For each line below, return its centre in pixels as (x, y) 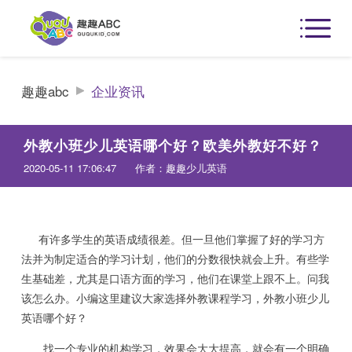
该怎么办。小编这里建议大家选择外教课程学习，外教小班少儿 (176, 297)
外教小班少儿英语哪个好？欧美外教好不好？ (172, 145)
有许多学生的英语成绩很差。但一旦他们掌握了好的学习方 (173, 238)
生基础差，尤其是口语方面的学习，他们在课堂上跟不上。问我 (176, 278)
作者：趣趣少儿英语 (181, 167)
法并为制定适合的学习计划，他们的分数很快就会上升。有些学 (176, 258)
